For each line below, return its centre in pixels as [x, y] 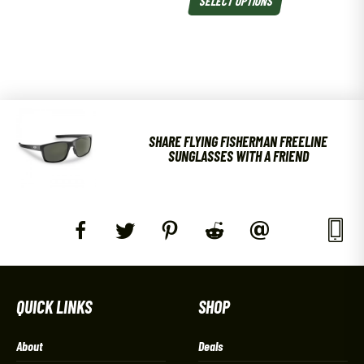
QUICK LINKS [54, 306]
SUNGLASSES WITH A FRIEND [238, 156]
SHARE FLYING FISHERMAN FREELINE [238, 141]
